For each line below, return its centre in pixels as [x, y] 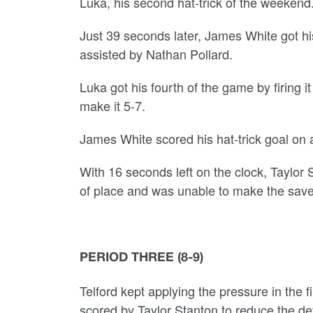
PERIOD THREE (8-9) [141, 258]
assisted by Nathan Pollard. [156, 54]
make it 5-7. [112, 105]
